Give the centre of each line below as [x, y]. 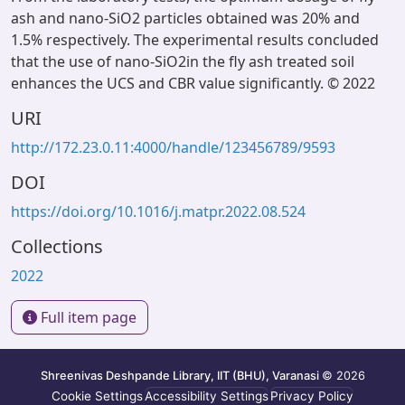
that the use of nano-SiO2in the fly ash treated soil [183, 61]
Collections [57, 246]
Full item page [87, 317]
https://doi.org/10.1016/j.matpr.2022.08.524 [158, 212]
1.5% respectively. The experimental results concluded [195, 40]
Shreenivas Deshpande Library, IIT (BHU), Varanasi [181, 375]
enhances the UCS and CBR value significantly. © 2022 [193, 83]
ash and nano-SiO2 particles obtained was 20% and [185, 18]
